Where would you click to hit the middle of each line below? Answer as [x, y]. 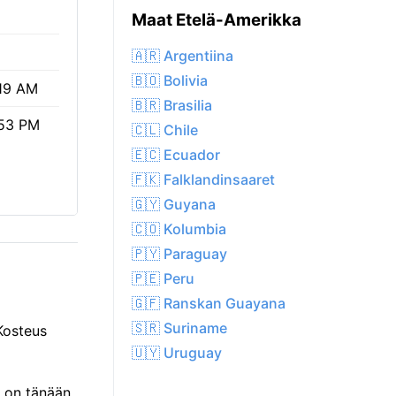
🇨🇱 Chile [165, 130]
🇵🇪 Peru [163, 279]
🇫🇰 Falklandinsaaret [203, 180]
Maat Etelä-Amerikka [217, 20]
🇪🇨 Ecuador [176, 155]
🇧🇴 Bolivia [170, 81]
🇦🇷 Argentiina [183, 56]
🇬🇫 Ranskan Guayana [209, 304]
